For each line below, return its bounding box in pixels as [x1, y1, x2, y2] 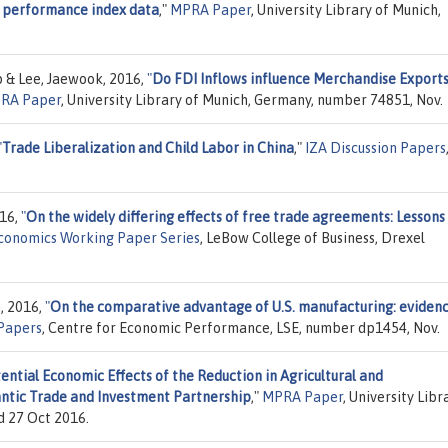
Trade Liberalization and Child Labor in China [2, 139, 294, 156]
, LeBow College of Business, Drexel [200, 229, 425, 246]
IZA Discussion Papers [305, 139, 446, 156]
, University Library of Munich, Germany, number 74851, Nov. [61, 91, 443, 108]
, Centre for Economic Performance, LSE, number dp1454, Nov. [42, 319, 440, 336]
